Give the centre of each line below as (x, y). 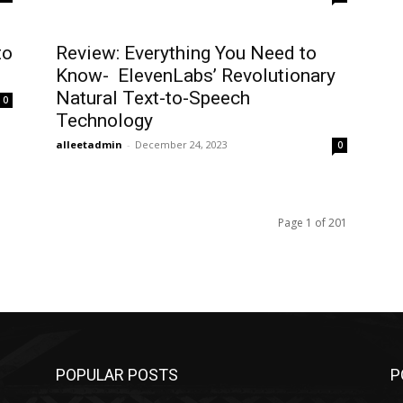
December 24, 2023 (181, 145)
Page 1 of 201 (313, 223)
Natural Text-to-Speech (153, 99)
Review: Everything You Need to (186, 54)
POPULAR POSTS (117, 375)
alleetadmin (89, 145)
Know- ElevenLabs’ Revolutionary (196, 76)
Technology (104, 121)
